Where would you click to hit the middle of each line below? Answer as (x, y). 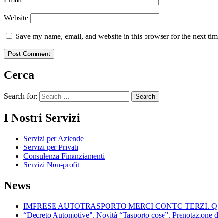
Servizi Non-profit (51, 164)
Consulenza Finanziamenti (64, 156)
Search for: (21, 96)
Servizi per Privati (51, 147)
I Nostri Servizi (42, 118)
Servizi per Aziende (54, 138)
